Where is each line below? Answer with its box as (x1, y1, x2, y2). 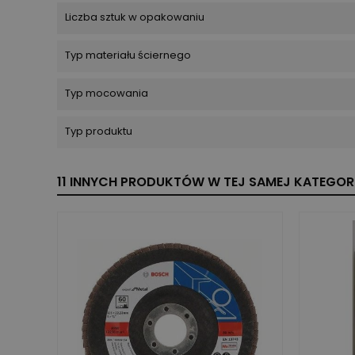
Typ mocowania (65, 85, 148, 101)
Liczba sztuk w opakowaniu (65, 9, 204, 25)
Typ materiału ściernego (65, 47, 191, 63)
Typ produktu (65, 123, 132, 139)
